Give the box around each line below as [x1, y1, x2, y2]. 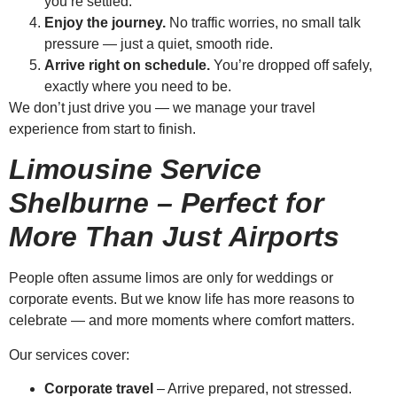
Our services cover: [9, 346, 129, 362]
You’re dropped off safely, [210, 58, 372, 74]
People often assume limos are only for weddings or [9, 270, 333, 286]
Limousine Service [9, 153, 261, 186]
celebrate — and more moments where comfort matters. [9, 313, 354, 329]
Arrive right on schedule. [44, 58, 210, 74]
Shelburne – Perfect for [9, 187, 323, 220]
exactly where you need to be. [44, 79, 231, 95]
